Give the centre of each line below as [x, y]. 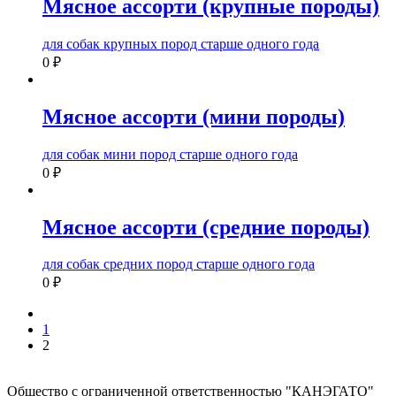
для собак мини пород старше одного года [170, 154]
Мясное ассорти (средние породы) [206, 227]
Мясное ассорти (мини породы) [194, 116]
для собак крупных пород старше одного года [181, 43]
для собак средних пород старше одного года [179, 264]
